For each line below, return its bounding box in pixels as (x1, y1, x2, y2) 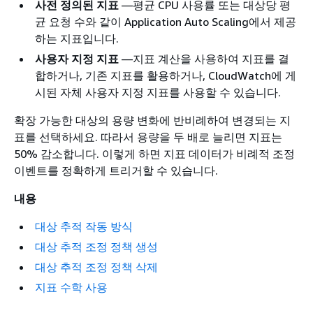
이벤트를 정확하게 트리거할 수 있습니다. (14, 163, 218, 177)
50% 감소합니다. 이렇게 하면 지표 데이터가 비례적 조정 (14, 147, 295, 161)
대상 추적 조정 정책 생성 (35, 240, 158, 254)
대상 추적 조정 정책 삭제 (35, 260, 158, 274)
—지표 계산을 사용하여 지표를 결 (119, 52, 289, 66)
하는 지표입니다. (35, 31, 119, 45)
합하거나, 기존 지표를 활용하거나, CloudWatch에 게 (35, 68, 296, 82)
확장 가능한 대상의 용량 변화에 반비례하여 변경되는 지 (14, 113, 291, 127)
